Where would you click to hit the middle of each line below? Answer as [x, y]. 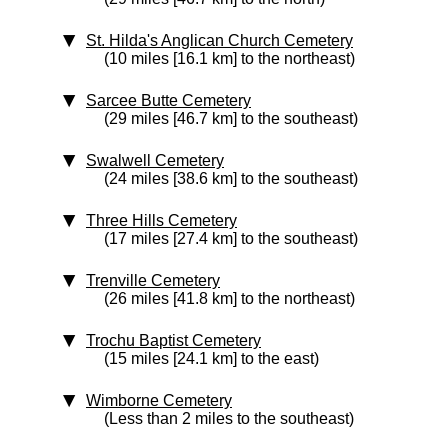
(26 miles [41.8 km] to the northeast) [229, 298]
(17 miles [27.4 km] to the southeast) [231, 238]
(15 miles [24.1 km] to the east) [211, 358]
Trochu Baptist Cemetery [173, 340]
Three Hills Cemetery [161, 220]
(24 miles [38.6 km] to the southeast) [231, 178]
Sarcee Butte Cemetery [168, 100]
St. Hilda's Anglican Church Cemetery [219, 40]
